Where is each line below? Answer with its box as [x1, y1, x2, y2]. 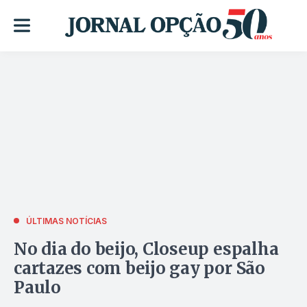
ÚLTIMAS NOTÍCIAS [26, 215, 107, 226]
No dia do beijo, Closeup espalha [14, 238, 279, 260]
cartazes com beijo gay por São [14, 257, 265, 279]
